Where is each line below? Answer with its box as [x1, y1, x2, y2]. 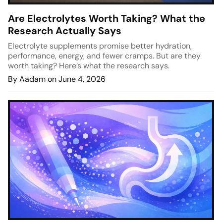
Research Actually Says [8, 24, 121, 38]
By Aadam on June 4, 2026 [8, 74, 106, 85]
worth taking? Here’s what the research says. [8, 60, 169, 71]
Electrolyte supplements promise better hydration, [8, 41, 192, 52]
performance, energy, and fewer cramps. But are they [8, 51, 201, 61]
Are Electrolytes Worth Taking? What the [8, 12, 205, 25]
